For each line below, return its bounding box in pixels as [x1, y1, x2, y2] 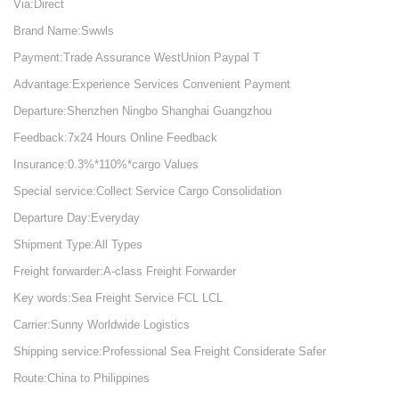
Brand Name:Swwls [13, 24, 114, 37]
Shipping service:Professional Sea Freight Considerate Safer [13, 345, 326, 358]
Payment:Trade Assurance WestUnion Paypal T [13, 51, 260, 64]
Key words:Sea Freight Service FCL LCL [13, 291, 223, 305]
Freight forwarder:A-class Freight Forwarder [13, 265, 236, 278]
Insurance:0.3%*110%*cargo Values [13, 158, 199, 171]
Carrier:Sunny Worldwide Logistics [13, 318, 190, 331]
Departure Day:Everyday [13, 211, 140, 224]
